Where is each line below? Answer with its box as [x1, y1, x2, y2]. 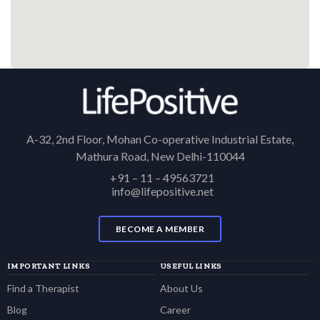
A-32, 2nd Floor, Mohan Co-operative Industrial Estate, [26, 132, 294, 146]
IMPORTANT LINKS [7, 261, 90, 271]
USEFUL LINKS [160, 261, 222, 271]
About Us [160, 282, 203, 294]
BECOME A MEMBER [115, 224, 205, 234]
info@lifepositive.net [111, 184, 214, 198]
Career [160, 304, 191, 316]
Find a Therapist [7, 282, 79, 294]
